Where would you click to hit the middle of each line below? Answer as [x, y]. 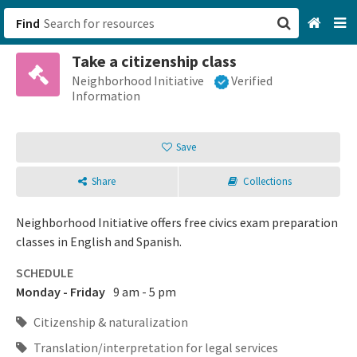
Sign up [207, 151]
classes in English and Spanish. [99, 242]
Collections [267, 182]
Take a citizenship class [154, 61]
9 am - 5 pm [145, 292]
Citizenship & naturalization [110, 322]
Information [106, 96]
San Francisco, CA [234, 72]
